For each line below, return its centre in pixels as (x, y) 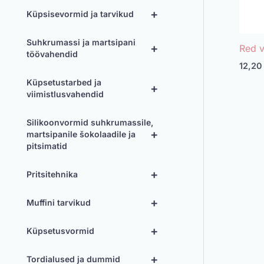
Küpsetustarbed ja (64, 82)
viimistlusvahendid (65, 94)
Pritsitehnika (52, 174)
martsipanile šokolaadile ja (81, 134)
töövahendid (52, 54)
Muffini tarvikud (59, 202)
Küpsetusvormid (60, 231)
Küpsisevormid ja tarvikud (80, 14)
